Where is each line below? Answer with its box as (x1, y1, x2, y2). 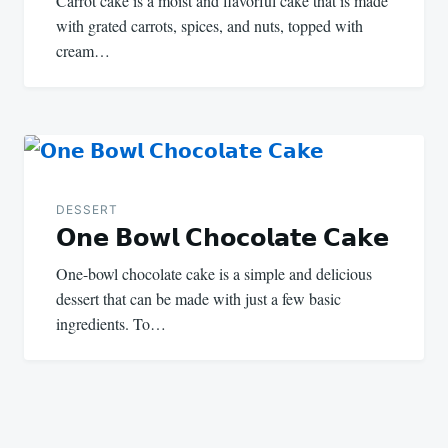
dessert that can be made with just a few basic (56, 288, 341, 309)
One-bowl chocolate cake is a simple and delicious (56, 263, 372, 284)
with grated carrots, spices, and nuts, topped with (56, 15, 363, 36)
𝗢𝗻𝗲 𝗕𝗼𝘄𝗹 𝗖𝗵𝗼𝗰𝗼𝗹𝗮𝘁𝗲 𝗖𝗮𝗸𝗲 (56, 223, 389, 252)
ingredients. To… (56, 313, 166, 334)
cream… (56, 40, 110, 61)
